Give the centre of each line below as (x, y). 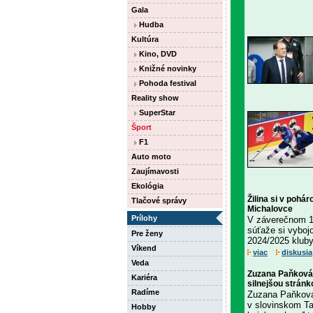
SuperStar (156, 112)
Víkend (144, 248)
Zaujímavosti (155, 171)
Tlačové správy (159, 201)
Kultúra (145, 39)
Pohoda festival (167, 83)
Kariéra (144, 277)
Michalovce (270, 209)
